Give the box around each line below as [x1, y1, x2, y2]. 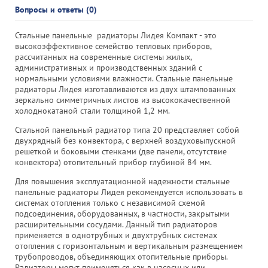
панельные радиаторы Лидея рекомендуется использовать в [15, 187, 243, 197]
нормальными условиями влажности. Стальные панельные [15, 73, 233, 84]
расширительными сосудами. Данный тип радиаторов [15, 219, 217, 230]
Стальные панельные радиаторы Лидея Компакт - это [15, 30, 217, 41]
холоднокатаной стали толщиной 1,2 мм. [15, 105, 170, 116]
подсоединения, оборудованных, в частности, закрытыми [15, 208, 230, 219]
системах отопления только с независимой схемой [15, 197, 205, 208]
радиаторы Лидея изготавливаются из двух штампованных [15, 84, 236, 95]
